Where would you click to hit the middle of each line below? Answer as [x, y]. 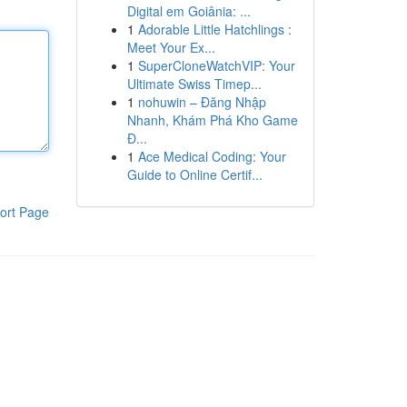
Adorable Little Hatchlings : [214, 29]
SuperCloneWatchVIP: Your [216, 65]
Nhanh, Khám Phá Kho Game [212, 120]
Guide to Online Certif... [194, 174]
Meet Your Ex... [171, 47]
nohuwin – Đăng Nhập [202, 102]
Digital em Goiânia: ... [189, 11]
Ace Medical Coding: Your [212, 156]
